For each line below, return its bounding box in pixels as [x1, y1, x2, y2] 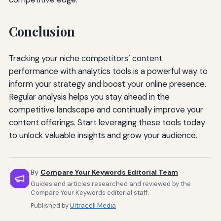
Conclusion [8, 23, 75, 40]
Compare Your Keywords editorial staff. [30, 188, 149, 197]
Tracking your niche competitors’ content [8, 53, 162, 64]
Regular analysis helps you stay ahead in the [8, 91, 170, 103]
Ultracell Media [70, 201, 116, 210]
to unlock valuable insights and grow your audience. [8, 130, 197, 141]
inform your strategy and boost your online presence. [8, 78, 206, 90]
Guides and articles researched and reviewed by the [30, 179, 191, 188]
